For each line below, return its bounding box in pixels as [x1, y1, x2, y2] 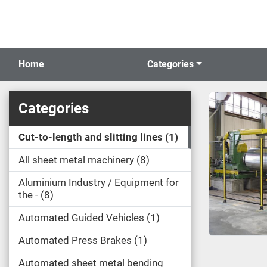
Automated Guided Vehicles [18, 212, 144, 223]
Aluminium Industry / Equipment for [18, 176, 179, 188]
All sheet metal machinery [18, 154, 134, 166]
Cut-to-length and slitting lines [18, 131, 163, 143]
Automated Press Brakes [18, 234, 132, 246]
